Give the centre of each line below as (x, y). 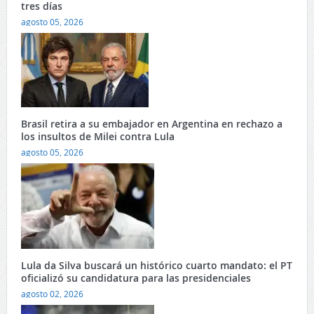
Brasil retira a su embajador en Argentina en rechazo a (151, 124)
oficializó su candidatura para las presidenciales (136, 278)
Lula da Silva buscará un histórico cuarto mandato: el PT (156, 266)
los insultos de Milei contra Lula (97, 137)
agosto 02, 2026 (52, 294)
